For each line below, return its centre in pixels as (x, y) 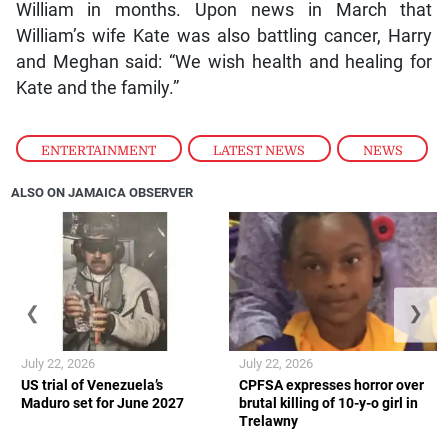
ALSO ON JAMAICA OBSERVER (102, 193)
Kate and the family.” (97, 88)
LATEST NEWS (259, 150)
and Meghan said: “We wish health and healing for (224, 62)
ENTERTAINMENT (99, 150)
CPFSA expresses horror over (331, 384)
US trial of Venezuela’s (92, 384)
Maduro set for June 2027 (103, 402)
